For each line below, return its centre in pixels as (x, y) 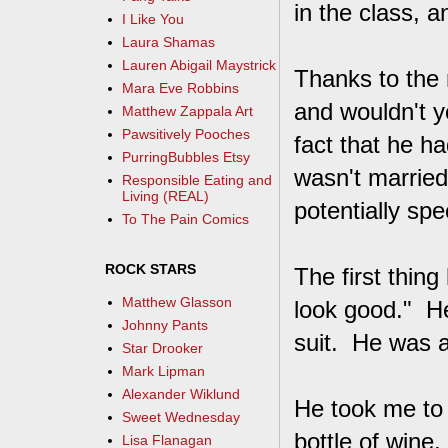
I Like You (153, 19)
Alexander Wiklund (181, 394)
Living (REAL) (166, 196)
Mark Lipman (164, 371)
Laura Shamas (169, 42)
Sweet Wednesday (181, 417)
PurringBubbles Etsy (186, 157)
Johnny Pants (165, 325)
